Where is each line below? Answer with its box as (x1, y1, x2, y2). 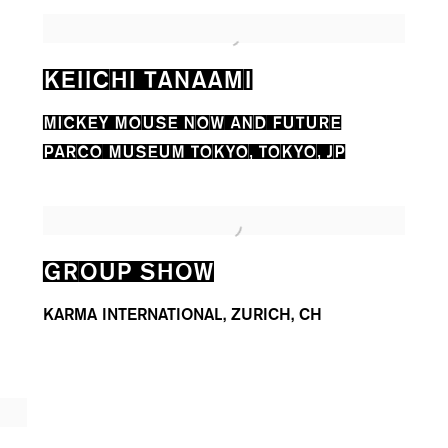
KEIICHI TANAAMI (43, 63, 253, 91)
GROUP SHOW (43, 255, 215, 283)
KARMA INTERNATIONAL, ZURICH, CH (43, 304, 323, 325)
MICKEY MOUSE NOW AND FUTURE (43, 110, 342, 131)
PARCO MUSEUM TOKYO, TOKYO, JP (43, 139, 346, 160)
